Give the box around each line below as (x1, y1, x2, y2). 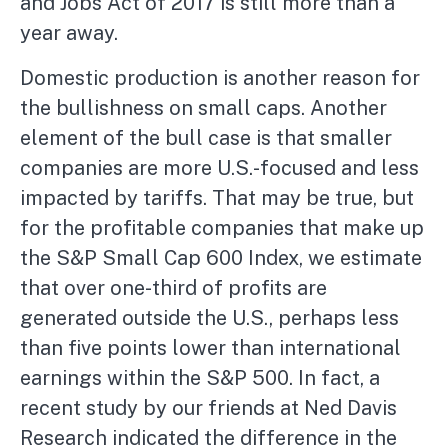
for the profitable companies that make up (20, 216, 424, 241)
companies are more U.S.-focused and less (20, 156, 419, 181)
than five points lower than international (20, 336, 401, 361)
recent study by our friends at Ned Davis (20, 396, 397, 421)
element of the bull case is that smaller (20, 126, 392, 151)
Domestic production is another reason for (20, 66, 420, 91)
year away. (20, 21, 118, 46)
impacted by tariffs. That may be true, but (20, 186, 414, 211)
